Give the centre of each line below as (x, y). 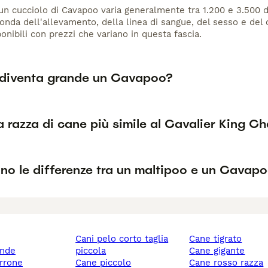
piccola (91, 251)
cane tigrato (219, 239)
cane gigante (220, 251)
